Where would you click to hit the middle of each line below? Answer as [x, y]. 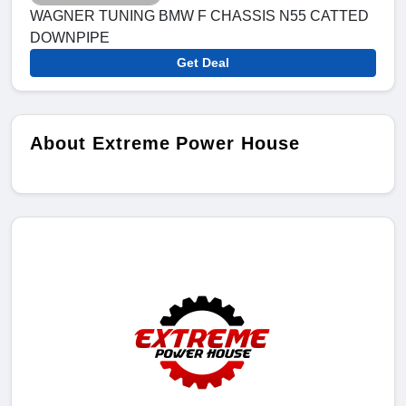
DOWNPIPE [70, 38]
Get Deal [203, 63]
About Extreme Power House [165, 144]
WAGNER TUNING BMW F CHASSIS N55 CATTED [199, 16]
